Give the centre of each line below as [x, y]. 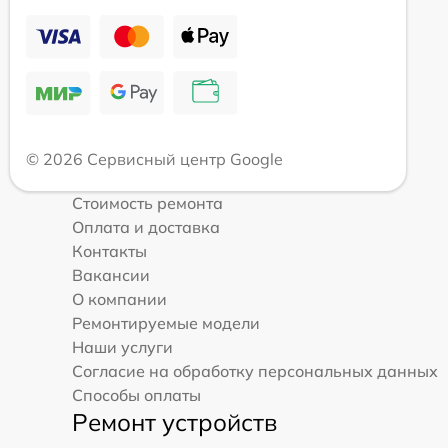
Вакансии [111, 275]
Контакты [109, 251]
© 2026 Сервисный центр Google [154, 159]
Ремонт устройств [174, 422]
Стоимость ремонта [147, 203]
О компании [119, 299]
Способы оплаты [136, 395]
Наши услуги [122, 347]
